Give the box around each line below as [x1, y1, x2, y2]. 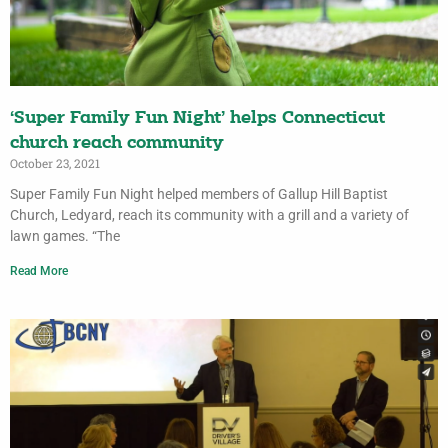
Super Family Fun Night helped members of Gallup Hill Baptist [10, 186, 388, 203]
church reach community [10, 134, 224, 154]
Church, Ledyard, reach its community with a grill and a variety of [10, 207, 409, 224]
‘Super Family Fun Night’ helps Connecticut [10, 109, 385, 129]
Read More [10, 264, 68, 279]
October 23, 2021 [10, 155, 100, 172]
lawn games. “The [10, 228, 120, 245]
